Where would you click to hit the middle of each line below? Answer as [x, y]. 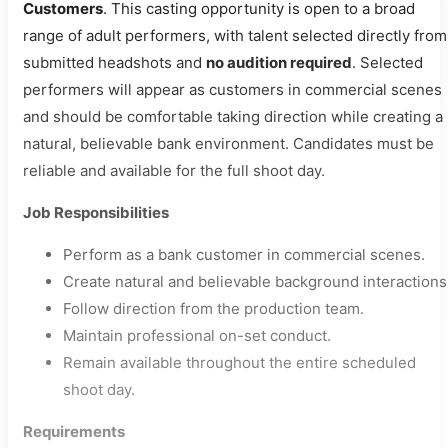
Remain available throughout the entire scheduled [239, 362]
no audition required [279, 62]
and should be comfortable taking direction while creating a [233, 116]
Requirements [74, 431]
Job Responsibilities [96, 212]
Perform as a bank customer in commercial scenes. [244, 254]
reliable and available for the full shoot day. [174, 170]
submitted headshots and [114, 62]
